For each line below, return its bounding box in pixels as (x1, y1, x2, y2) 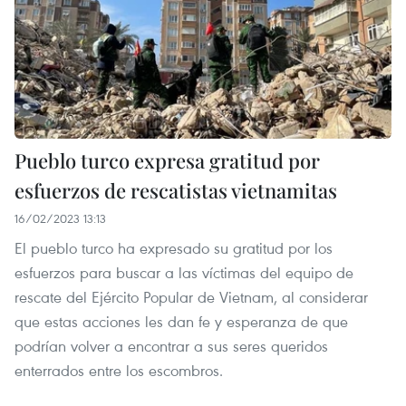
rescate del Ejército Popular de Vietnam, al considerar (14, 285, 368, 307)
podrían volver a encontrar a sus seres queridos (14, 334, 328, 356)
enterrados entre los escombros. (14, 359, 223, 381)
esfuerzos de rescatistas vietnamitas (14, 176, 337, 204)
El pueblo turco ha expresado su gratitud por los (14, 237, 333, 258)
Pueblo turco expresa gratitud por (14, 146, 320, 174)
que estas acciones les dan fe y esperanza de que (14, 310, 348, 332)
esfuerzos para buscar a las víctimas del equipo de (14, 261, 353, 283)
